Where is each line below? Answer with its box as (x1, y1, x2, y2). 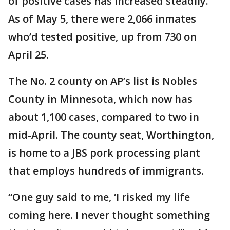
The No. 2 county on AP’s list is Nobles (8, 74, 197, 88)
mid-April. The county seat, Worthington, (8, 128, 214, 142)
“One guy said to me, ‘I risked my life (8, 190, 190, 204)
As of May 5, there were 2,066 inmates (8, 12, 196, 26)
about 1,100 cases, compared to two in (8, 110, 199, 124)
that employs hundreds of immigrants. (8, 164, 204, 178)
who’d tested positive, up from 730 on (8, 30, 197, 44)
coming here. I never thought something (8, 208, 210, 222)
